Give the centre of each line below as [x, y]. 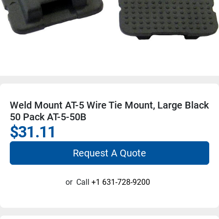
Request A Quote [109, 153]
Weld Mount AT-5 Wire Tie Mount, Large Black [109, 105]
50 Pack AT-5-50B [48, 117]
